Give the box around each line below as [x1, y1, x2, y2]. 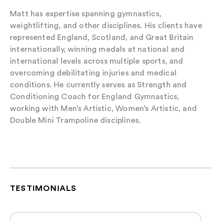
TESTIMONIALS [10, 183, 77, 193]
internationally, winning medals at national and [10, 44, 185, 54]
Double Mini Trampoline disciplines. [10, 115, 141, 125]
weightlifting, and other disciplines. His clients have [10, 21, 202, 30]
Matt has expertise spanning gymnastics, [10, 9, 162, 18]
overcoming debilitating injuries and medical [10, 68, 177, 77]
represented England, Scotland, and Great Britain [10, 33, 194, 42]
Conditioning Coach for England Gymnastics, [10, 92, 180, 101]
